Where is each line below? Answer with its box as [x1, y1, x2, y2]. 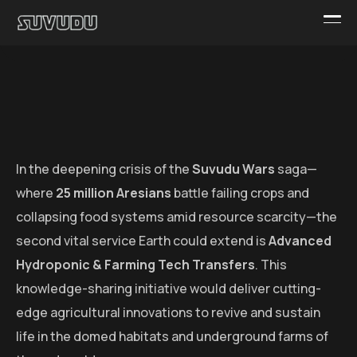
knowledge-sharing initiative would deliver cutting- [16, 280, 321, 298]
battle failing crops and [171, 184, 309, 202]
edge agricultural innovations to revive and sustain [16, 304, 320, 322]
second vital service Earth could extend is [16, 232, 269, 250]
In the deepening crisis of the [16, 160, 192, 178]
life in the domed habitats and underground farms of [16, 328, 328, 346]
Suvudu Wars [192, 160, 275, 178]
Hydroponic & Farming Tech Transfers [16, 256, 255, 274]
